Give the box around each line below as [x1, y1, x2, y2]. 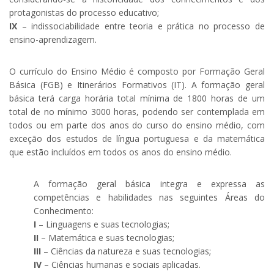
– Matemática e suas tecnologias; [39, 232, 174, 244]
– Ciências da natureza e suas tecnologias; [41, 245, 211, 257]
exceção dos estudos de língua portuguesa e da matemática [9, 133, 265, 145]
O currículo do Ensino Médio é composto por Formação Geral [9, 65, 265, 78]
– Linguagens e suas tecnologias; [36, 218, 169, 231]
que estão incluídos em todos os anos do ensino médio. [9, 146, 232, 158]
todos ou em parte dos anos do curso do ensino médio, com [9, 119, 265, 131]
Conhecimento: [34, 205, 94, 217]
